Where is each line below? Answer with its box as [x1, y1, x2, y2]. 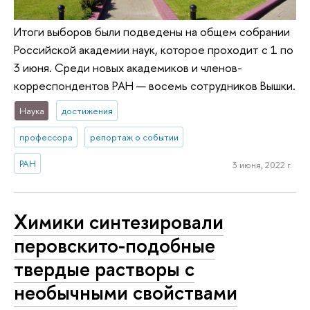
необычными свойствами [14, 279, 237, 307]
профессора [19, 130, 73, 143]
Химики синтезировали [14, 208, 224, 236]
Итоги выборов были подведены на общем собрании [14, 24, 290, 40]
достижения [61, 104, 113, 117]
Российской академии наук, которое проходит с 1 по [14, 42, 293, 58]
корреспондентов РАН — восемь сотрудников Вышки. [14, 77, 295, 94]
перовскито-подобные [14, 232, 215, 259]
